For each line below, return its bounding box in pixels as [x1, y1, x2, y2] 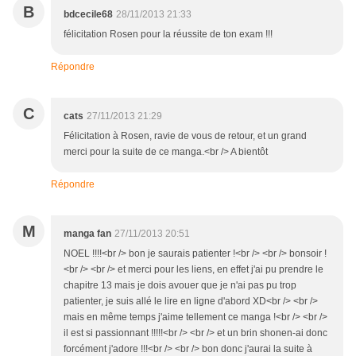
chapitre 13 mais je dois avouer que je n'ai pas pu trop [64, 280, 296, 292]
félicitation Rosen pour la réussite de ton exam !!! [64, 29, 273, 41]
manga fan [64, 228, 111, 240]
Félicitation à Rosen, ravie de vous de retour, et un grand [64, 130, 307, 142]
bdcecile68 [64, 9, 113, 21]
